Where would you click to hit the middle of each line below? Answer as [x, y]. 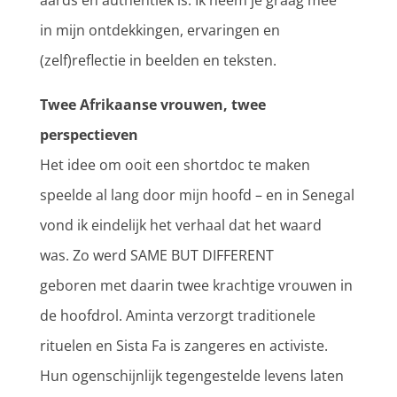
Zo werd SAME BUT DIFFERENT [173, 256]
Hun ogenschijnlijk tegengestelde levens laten [191, 376]
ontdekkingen [134, 31]
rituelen [66, 346]
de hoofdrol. [81, 316]
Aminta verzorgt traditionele [220, 316]
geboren [68, 286]
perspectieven [89, 135]
